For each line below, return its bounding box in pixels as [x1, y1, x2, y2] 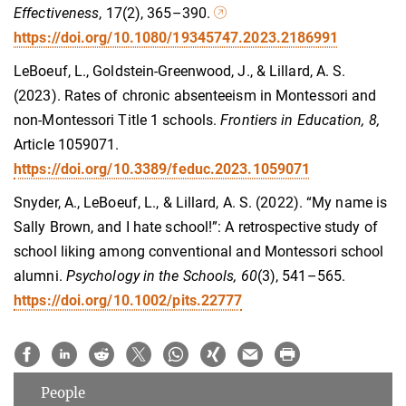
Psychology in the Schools [65, 266, 235, 285]
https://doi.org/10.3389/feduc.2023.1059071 [14, 159, 311, 178]
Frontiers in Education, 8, [220, 111, 380, 129]
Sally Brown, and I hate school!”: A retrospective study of [14, 217, 378, 236]
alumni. [14, 266, 66, 285]
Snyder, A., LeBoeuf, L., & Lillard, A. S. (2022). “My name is [14, 193, 388, 211]
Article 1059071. [14, 135, 120, 153]
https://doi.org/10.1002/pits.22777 [14, 291, 243, 309]
